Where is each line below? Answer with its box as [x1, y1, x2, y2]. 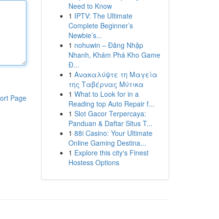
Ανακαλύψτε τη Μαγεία [74, 69, 157, 79]
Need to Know [68, 1, 112, 11]
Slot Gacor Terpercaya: [74, 109, 146, 118]
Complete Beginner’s [68, 21, 133, 30]
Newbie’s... [68, 30, 102, 40]
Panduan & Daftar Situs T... [68, 118, 153, 128]
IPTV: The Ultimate [74, 11, 132, 21]
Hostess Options [68, 157, 119, 167]
